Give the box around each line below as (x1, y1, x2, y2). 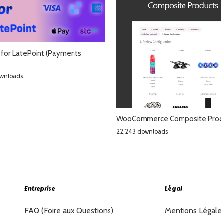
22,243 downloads (116, 127, 168, 135)
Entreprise (24, 184, 55, 193)
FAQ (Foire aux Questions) (24, 205, 113, 215)
